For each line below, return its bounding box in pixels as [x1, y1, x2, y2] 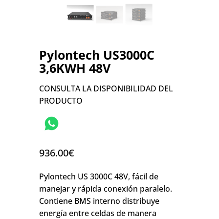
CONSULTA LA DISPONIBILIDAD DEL [39, 83, 173, 94]
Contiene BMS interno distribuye [39, 195, 159, 206]
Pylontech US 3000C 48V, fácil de [39, 171, 158, 182]
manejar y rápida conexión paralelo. [39, 183, 172, 194]
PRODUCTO [39, 95, 83, 106]
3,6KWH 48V [39, 59, 110, 76]
